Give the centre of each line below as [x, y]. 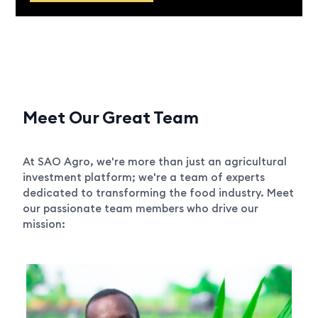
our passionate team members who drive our [141, 209]
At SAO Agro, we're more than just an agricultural [155, 162]
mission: [44, 224]
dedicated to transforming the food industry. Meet [159, 193]
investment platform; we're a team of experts [144, 177]
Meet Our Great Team [111, 117]
